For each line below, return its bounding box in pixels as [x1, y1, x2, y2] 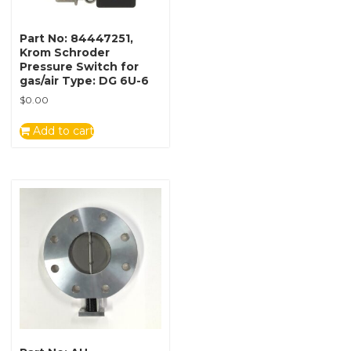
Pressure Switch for [20, 59, 139, 74]
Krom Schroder [20, 45, 110, 60]
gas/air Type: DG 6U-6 [20, 73, 149, 88]
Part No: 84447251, [20, 31, 133, 45]
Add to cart [30, 123, 94, 138]
